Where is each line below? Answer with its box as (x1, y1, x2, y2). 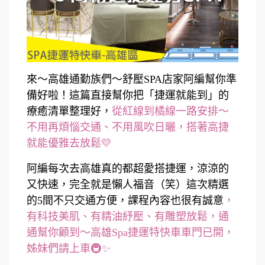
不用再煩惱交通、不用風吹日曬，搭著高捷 (27, 121, 229, 134)
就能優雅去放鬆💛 (27, 137, 112, 150)
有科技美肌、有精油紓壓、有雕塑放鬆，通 (27, 211, 229, 223)
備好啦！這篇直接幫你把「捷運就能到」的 (27, 89, 229, 102)
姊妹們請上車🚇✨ (27, 243, 111, 255)
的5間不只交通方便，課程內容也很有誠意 (27, 195, 224, 207)
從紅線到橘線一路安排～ (112, 105, 229, 118)
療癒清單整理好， (27, 105, 112, 118)
